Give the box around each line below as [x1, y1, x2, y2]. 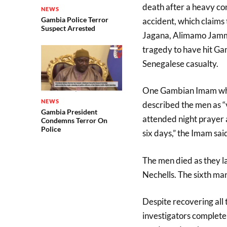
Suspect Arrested [41, 24, 95, 32]
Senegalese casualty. [142, 58, 218, 69]
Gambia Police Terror [41, 15, 108, 24]
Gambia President [41, 107, 97, 117]
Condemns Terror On [41, 116, 107, 125]
